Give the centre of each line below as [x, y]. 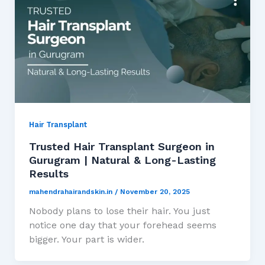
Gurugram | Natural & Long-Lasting [122, 160]
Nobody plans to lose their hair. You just [119, 211]
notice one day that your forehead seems [122, 225]
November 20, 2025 [155, 191]
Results [49, 173]
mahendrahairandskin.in [72, 191]
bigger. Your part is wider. [86, 239]
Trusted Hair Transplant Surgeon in [122, 146]
